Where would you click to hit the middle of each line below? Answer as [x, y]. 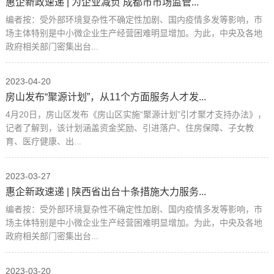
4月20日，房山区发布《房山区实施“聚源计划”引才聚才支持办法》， [135, 114]
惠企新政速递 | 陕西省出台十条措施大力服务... [106, 191]
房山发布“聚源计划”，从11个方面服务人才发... [106, 97]
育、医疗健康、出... [43, 141]
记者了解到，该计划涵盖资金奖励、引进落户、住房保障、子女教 [129, 128]
